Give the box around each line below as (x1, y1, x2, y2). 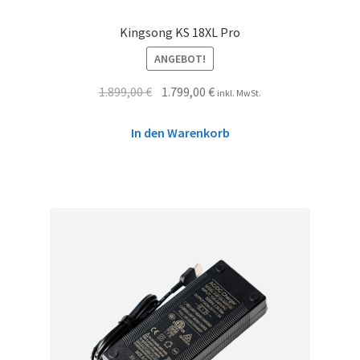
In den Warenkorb (130, 124, 230, 141)
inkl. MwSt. (217, 87, 262, 100)
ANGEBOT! (154, 51, 206, 67)
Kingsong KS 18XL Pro (120, 23, 240, 40)
